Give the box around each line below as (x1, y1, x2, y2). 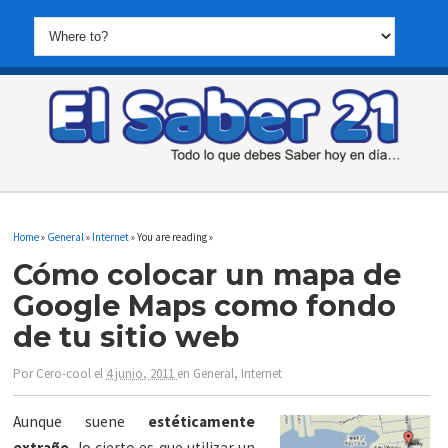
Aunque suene (13, 412, 149, 432)
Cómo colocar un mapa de (13, 256, 402, 292)
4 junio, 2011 (106, 365, 178, 383)
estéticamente (148, 412, 256, 432)
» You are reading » (129, 229, 214, 244)
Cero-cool (36, 365, 92, 383)
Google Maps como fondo (13, 287, 397, 323)
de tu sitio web (13, 318, 240, 354)
